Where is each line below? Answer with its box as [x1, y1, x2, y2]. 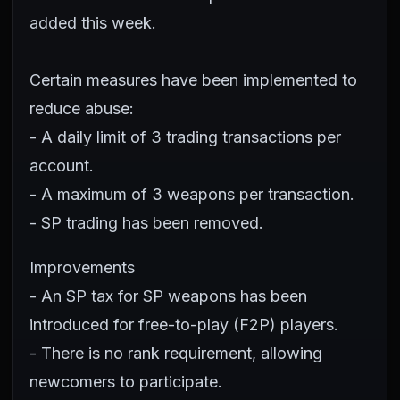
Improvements [29, 258, 135, 277]
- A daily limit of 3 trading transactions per [29, 128, 341, 146]
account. [29, 156, 94, 175]
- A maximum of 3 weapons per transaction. [29, 185, 354, 204]
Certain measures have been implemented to [29, 71, 357, 89]
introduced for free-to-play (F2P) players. [29, 315, 338, 334]
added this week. [29, 13, 156, 32]
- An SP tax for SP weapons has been [29, 287, 307, 305]
